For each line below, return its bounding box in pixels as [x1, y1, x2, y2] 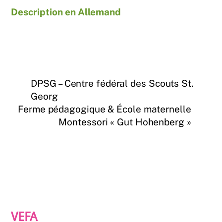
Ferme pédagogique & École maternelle [18, 104, 191, 115]
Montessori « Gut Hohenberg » [58, 116, 191, 128]
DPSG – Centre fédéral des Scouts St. [31, 78, 193, 89]
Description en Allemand [11, 6, 121, 18]
